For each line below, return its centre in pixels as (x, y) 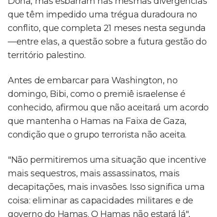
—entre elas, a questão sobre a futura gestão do (107, 42)
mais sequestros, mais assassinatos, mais (94, 174)
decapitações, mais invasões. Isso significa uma (106, 187)
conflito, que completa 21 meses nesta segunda (107, 28)
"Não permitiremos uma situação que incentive (107, 160)
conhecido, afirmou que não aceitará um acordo (108, 108)
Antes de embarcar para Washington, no (93, 81)
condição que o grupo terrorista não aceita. (97, 135)
